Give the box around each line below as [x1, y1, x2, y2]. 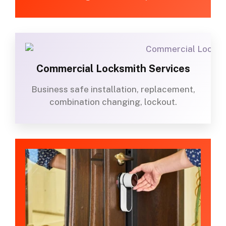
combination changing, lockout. [49, 97, 177, 107]
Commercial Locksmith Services [36, 63, 190, 75]
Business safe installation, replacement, [31, 84, 195, 95]
